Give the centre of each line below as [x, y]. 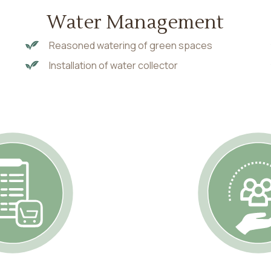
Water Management [135, 23]
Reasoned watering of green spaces [131, 46]
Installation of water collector [114, 66]
